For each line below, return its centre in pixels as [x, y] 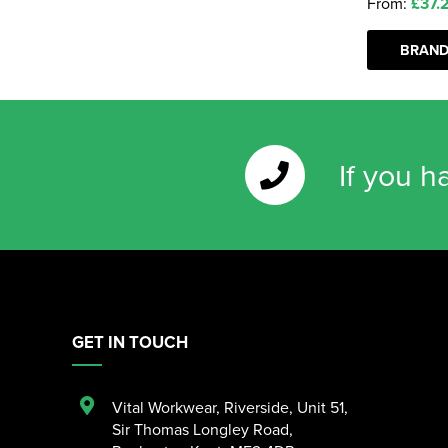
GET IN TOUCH [130, 341]
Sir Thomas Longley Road [200, 428]
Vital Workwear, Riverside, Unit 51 [228, 406]
